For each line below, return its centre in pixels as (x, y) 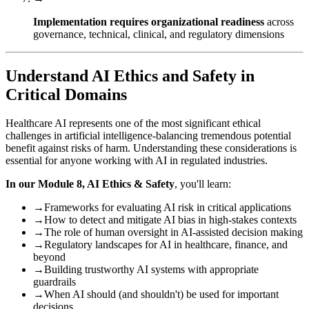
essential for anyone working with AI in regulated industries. (137, 161)
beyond (49, 257)
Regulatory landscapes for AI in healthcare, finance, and (166, 245)
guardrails (54, 282)
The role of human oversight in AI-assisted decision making (173, 232)
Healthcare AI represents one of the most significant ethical (133, 123)
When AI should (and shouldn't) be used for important (161, 295)
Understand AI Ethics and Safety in (130, 76)
